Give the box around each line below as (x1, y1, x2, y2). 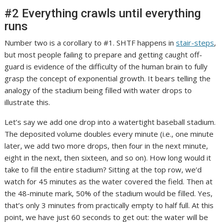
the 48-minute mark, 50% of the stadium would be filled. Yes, (4, 188, 213, 199)
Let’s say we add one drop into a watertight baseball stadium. (4, 117, 216, 127)
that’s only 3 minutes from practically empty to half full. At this (4, 200, 214, 211)
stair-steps (176, 38, 215, 48)
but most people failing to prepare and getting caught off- (4, 50, 203, 60)
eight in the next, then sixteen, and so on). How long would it (4, 153, 212, 163)
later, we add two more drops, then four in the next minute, (4, 141, 209, 151)
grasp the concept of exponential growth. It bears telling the (4, 73, 211, 84)
